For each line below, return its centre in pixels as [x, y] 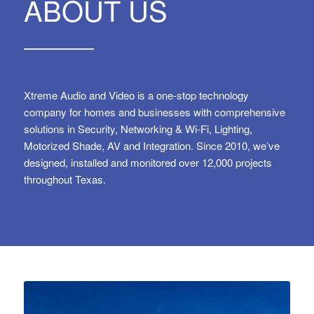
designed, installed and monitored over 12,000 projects [148, 162]
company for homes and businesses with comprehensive [154, 111]
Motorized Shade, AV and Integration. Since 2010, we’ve [151, 145]
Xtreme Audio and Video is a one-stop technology [136, 95]
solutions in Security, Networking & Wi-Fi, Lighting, [138, 128]
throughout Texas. [64, 179]
